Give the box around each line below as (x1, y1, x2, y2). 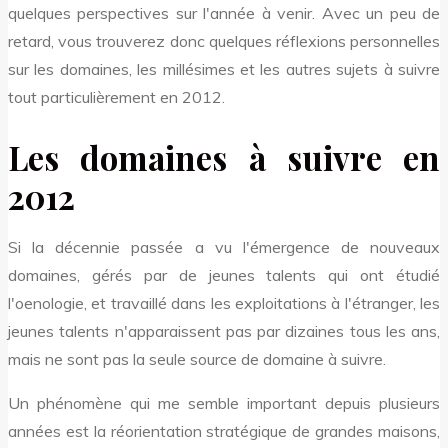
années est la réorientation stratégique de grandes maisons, (8, 420, 440, 441)
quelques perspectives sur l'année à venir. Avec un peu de (8, 2, 440, 23)
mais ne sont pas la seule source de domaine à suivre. (8, 348, 386, 369)
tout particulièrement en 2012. (8, 86, 225, 107)
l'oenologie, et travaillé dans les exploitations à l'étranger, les (8, 292, 440, 313)
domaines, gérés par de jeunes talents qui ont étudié (8, 264, 440, 285)
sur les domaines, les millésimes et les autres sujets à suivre (8, 58, 440, 79)
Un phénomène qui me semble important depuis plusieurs (8, 392, 440, 413)
